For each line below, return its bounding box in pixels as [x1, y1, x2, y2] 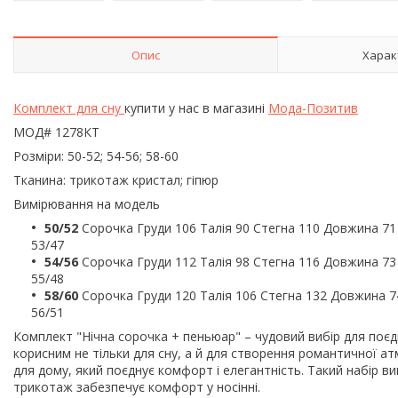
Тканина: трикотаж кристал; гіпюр [13, 171, 226, 188]
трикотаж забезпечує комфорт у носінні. [13, 378, 260, 395]
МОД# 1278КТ [13, 123, 99, 140]
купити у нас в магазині [124, 99, 268, 116]
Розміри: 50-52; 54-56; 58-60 [13, 147, 179, 164]
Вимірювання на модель [13, 195, 160, 212]
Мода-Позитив [268, 99, 358, 116]
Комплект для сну [13, 99, 124, 116]
